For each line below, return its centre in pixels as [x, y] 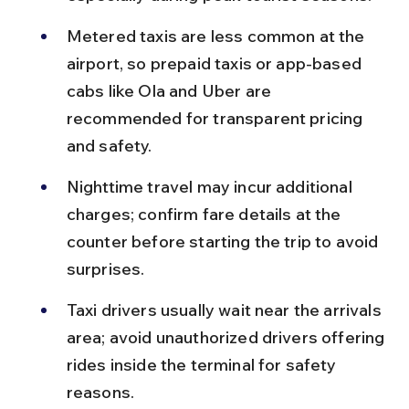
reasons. [100, 392]
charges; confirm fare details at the [205, 214]
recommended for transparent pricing [216, 118]
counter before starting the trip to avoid [224, 241]
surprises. [105, 268]
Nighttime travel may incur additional [211, 186]
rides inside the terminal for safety [203, 364]
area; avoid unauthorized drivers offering [227, 337]
